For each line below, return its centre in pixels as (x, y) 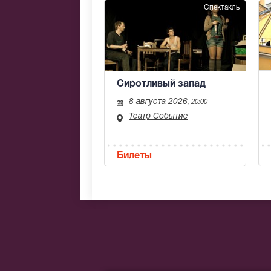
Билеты (134, 156)
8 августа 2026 (158, 102)
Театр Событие (158, 116)
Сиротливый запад (161, 84)
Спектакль (222, 8)
